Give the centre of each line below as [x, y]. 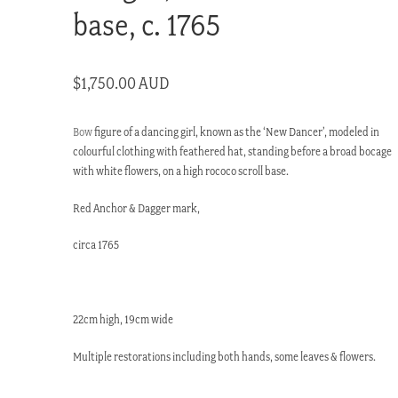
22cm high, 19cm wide [123, 319]
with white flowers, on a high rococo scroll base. [181, 171]
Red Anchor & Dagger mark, [137, 208]
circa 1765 [96, 245]
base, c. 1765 [147, 24]
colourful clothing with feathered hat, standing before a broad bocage [233, 151]
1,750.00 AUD [126, 83]
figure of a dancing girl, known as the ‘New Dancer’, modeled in [236, 131]
